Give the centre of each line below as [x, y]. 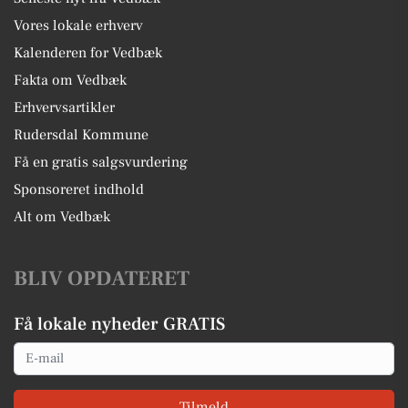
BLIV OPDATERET [102, 278]
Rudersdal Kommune [81, 134]
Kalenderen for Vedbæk [88, 52]
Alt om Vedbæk [62, 216]
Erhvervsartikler [64, 107]
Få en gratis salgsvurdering [101, 162]
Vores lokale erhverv [78, 25]
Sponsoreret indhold [79, 189]
